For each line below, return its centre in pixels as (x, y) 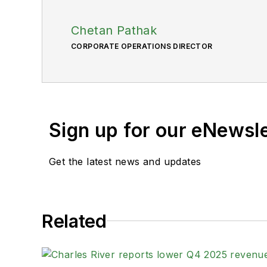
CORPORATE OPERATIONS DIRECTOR (142, 46)
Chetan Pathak (114, 30)
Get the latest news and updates (125, 161)
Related (74, 221)
